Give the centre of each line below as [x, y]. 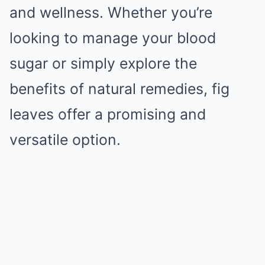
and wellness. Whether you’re [111, 12]
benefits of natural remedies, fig [119, 88]
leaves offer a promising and [108, 114]
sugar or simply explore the [103, 63]
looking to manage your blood [113, 38]
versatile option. [65, 139]
